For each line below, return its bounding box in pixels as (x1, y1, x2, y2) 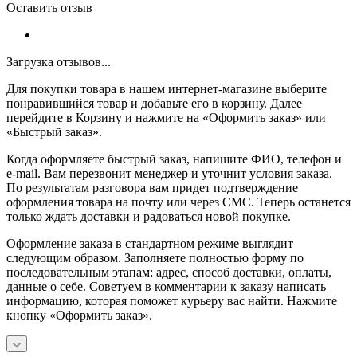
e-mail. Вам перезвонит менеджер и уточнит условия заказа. (6, 166, 332, 180)
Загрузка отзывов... (6, 54, 111, 69)
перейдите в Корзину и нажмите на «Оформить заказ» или (6, 110, 326, 124)
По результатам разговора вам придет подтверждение (6, 180, 298, 194)
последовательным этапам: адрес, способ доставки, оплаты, (6, 265, 331, 279)
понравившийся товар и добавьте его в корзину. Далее (6, 96, 302, 110)
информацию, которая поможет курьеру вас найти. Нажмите (6, 293, 337, 308)
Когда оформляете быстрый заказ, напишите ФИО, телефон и (6, 151, 342, 166)
